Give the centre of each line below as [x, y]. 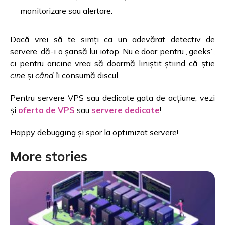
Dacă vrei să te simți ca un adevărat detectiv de [113, 39]
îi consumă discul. [87, 76]
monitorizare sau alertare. [66, 11]
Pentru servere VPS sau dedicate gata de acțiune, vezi [113, 98]
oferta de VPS [46, 110]
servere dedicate [126, 110]
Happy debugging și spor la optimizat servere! [94, 132]
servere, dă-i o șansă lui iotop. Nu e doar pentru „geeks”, [113, 51]
